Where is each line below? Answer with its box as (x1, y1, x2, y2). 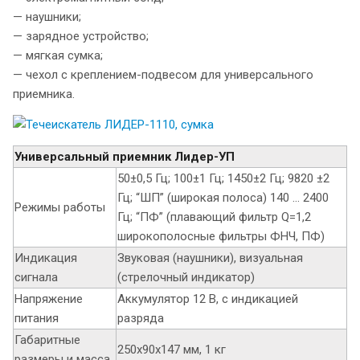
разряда (117, 311, 164, 326)
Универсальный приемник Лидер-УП (14, 149, 235, 165)
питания (14, 311, 59, 326)
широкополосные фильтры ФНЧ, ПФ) (117, 229, 325, 244)
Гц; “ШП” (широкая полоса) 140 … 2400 (117, 190, 329, 206)
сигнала (14, 270, 58, 285)
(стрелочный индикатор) (117, 270, 255, 285)
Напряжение (14, 292, 83, 307)
